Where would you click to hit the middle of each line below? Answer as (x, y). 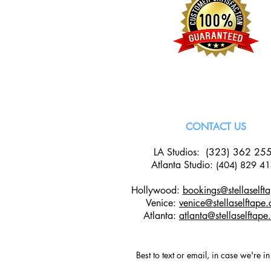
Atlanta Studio (180, 165)
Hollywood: (157, 190)
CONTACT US (216, 127)
